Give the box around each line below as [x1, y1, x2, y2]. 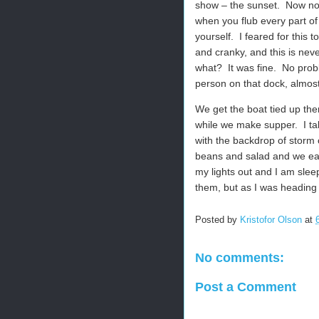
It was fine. [228, 62, 276, 73]
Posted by [195, 214, 240, 226]
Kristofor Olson [240, 214, 302, 226]
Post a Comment [195, 279, 296, 294]
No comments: [195, 251, 284, 265]
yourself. [195, 31, 234, 42]
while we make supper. [195, 119, 298, 130]
